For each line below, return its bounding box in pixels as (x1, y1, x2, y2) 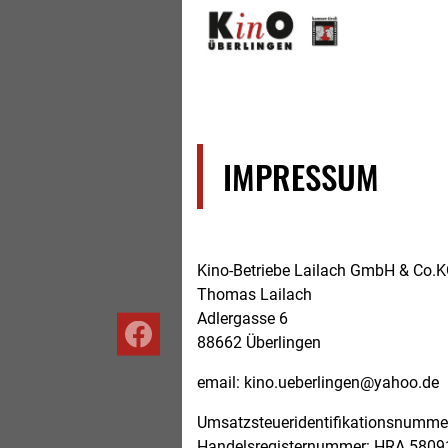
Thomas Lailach (197, 285, 312, 304)
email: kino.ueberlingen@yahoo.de (197, 373, 439, 392)
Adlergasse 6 (197, 309, 288, 328)
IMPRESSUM (223, 152, 379, 200)
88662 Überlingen (197, 333, 321, 352)
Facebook (138, 349, 208, 369)
